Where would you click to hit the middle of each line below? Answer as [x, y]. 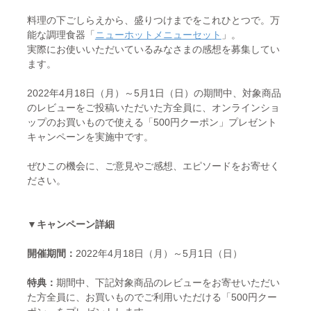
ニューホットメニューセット [158, 35]
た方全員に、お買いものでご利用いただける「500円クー [152, 297]
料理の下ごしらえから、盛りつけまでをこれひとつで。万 [153, 20]
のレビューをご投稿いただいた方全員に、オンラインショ [153, 108]
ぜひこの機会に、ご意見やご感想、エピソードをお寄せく [153, 166]
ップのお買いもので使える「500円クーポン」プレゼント [152, 123]
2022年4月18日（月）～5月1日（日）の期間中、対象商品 [154, 93]
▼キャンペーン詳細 [70, 225]
